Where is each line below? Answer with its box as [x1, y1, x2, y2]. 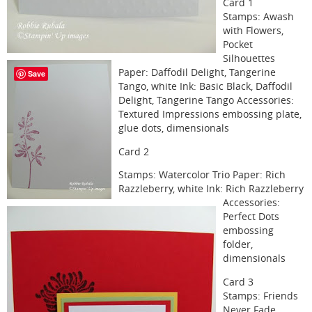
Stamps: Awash [223, 10, 294, 24]
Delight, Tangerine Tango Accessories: [118, 94, 294, 107]
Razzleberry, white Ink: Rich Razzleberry [118, 182, 304, 196]
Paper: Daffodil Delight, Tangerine [118, 66, 276, 79]
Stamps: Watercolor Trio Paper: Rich [118, 169, 286, 182]
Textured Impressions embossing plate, [118, 108, 302, 121]
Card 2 [118, 145, 149, 158]
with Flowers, [223, 24, 283, 38]
